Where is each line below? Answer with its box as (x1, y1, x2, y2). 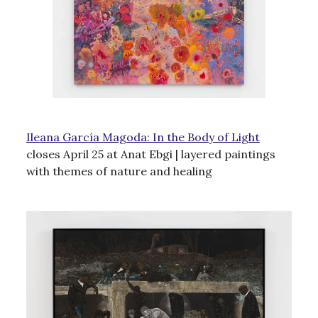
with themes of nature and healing (26, 163, 212, 178)
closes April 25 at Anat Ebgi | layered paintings (26, 146, 275, 161)
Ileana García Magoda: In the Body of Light (26, 129, 260, 144)
